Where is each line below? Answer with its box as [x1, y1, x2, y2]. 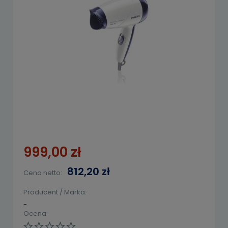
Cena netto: [23, 167, 62, 178]
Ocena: [23, 208, 48, 218]
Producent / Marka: [23, 187, 87, 197]
